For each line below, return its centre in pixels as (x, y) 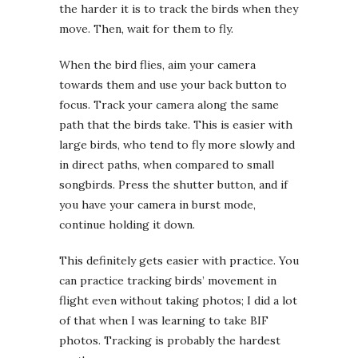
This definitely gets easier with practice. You (179, 260)
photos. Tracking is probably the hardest (170, 340)
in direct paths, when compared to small (167, 164)
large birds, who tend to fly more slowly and (177, 144)
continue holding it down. (127, 224)
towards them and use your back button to (173, 84)
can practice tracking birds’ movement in (168, 280)
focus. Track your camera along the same (169, 104)
